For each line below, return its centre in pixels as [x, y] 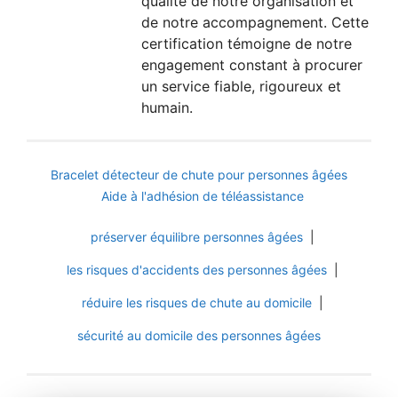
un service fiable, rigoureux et [242, 87]
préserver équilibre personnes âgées [197, 237]
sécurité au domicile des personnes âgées [199, 336]
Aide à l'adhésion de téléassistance [202, 196]
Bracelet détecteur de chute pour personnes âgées [199, 175]
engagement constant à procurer [252, 65]
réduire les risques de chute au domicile [197, 303]
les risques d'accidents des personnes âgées [197, 270]
